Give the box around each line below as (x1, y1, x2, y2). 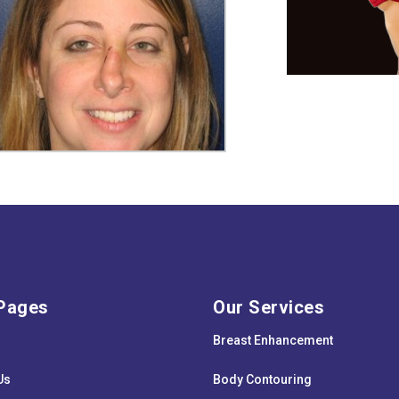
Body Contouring (213, 372, 312, 387)
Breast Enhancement (213, 333, 333, 348)
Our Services (213, 297, 324, 319)
